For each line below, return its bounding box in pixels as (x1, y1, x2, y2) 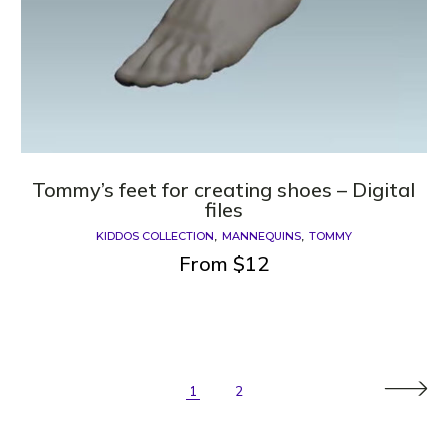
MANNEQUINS (221, 228, 301, 243)
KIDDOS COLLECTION (95, 228, 214, 243)
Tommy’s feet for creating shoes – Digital (32, 176, 416, 202)
